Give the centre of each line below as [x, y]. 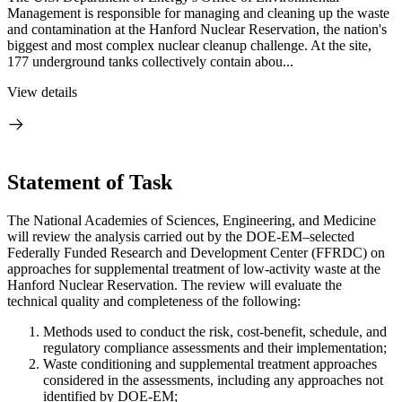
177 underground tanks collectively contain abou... [150, 61]
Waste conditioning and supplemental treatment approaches [210, 363]
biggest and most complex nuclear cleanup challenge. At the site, [189, 45]
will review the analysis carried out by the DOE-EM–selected [181, 236]
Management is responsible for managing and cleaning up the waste [198, 13]
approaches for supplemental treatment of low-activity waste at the [194, 268]
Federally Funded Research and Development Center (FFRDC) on [196, 252]
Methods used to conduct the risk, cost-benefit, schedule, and [215, 331]
